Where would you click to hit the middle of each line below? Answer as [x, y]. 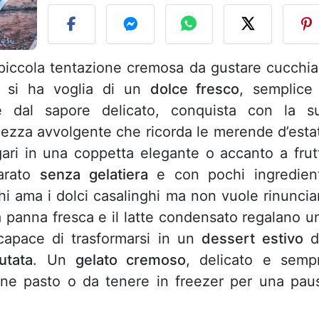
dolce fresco [195, 89]
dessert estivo [252, 239]
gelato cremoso [131, 260]
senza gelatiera [94, 175]
